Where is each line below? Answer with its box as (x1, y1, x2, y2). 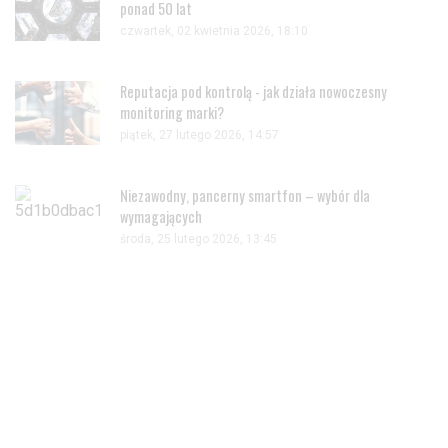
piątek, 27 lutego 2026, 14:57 (120, 127, 279, 142)
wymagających (120, 205, 202, 227)
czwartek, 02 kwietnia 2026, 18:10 (120, 23, 308, 38)
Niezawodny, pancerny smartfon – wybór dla (120, 184, 370, 206)
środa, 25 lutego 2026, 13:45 (120, 231, 277, 246)
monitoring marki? (120, 101, 224, 123)
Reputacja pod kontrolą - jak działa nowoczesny (120, 80, 387, 102)
